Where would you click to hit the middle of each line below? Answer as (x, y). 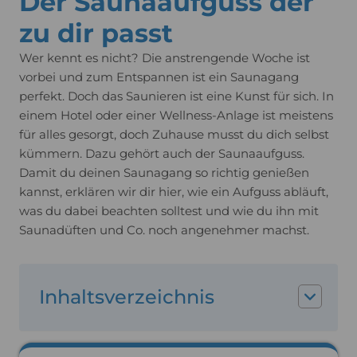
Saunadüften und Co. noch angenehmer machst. (164, 230)
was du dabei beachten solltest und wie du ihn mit (169, 211)
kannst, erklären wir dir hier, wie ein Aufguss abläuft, (174, 192)
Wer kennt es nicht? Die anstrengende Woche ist (165, 58)
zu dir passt (96, 33)
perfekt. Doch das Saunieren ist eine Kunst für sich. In (177, 96)
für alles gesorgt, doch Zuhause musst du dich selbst (174, 134)
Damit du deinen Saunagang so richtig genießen (164, 173)
